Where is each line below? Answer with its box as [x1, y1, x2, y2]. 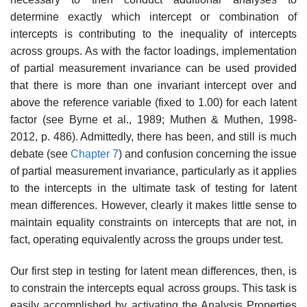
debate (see [10, 147, 71, 160]
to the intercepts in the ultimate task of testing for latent [10, 182, 297, 194]
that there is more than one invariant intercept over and [10, 79, 297, 91]
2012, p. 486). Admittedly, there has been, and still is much [10, 130, 297, 143]
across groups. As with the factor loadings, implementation [10, 45, 297, 57]
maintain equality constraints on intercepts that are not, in [10, 216, 297, 228]
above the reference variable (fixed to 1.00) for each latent [10, 96, 297, 108]
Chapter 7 [71, 147, 119, 160]
